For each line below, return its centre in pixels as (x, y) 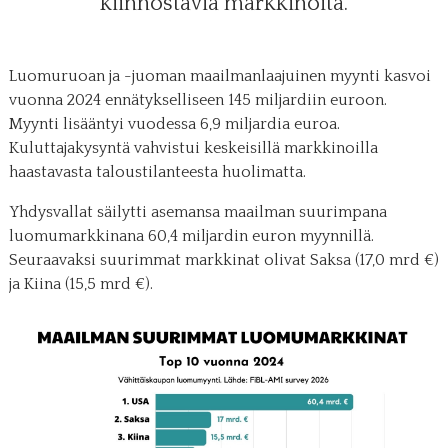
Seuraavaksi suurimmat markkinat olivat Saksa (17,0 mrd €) (223, 259)
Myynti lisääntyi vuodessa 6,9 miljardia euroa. (174, 123)
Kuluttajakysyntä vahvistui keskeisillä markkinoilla (193, 147)
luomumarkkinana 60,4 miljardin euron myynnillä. (191, 235)
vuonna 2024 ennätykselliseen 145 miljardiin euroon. (197, 99)
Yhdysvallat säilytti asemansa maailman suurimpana (197, 211)
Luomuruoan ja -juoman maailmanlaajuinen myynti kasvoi (219, 75)
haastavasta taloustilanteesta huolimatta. (157, 171)
